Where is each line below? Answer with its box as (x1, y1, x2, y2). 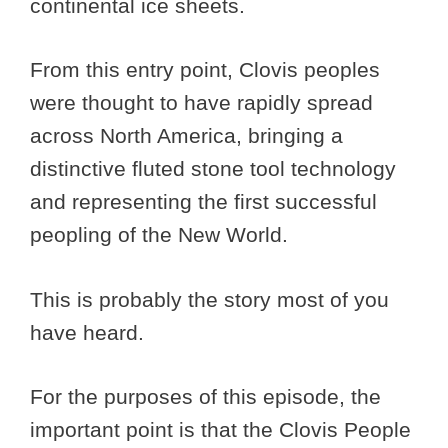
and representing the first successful (30, 190, 377, 214)
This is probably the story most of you (30, 287, 389, 311)
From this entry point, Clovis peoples (30, 58, 380, 82)
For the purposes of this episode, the (30, 385, 381, 409)
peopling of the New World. (30, 223, 288, 247)
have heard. (30, 320, 150, 344)
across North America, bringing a (30, 124, 343, 148)
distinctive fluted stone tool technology (30, 157, 396, 181)
